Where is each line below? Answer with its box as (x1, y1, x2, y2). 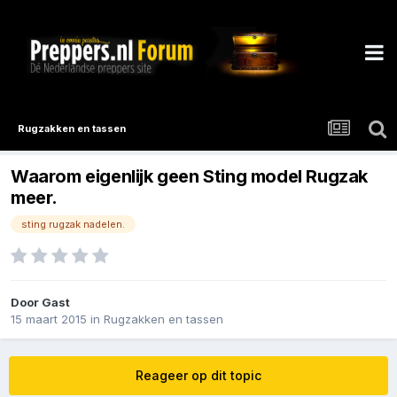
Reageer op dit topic (136, 368, 261, 384)
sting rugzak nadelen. (21, 218, 125, 231)
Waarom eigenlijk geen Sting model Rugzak (11, 166, 369, 188)
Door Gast (11, 295, 70, 310)
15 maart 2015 (11, 312, 87, 327)
